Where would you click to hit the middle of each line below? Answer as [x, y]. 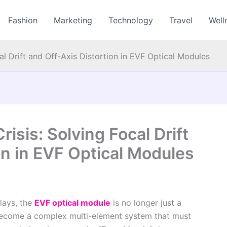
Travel [181, 20]
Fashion [23, 20]
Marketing [73, 20]
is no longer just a [146, 203]
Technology [131, 20]
